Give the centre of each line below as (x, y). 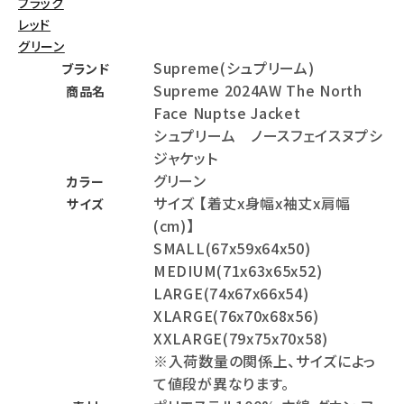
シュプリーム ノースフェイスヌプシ (268, 136)
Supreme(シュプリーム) (234, 68)
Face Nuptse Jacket (237, 113)
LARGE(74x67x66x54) (231, 294)
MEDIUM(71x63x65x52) (238, 271)
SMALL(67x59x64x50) (232, 248)
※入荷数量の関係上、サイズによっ (265, 361)
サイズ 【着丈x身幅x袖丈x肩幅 (252, 203)
